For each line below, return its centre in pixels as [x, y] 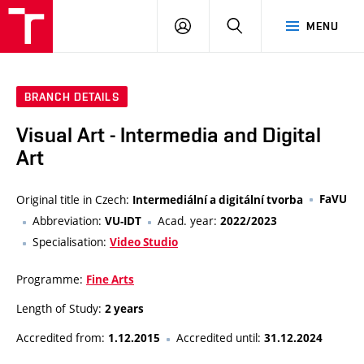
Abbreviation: [69, 221]
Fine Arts [110, 280]
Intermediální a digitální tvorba [218, 200]
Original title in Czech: [74, 200]
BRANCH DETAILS [72, 97]
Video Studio [144, 243]
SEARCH [264, 25]
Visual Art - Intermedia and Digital [169, 135]
